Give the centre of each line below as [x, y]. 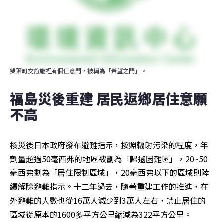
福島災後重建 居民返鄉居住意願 [109, 98]
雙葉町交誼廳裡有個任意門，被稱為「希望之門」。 [78, 71]
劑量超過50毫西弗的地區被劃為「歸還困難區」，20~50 [109, 159]
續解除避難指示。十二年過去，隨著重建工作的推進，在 [109, 187]
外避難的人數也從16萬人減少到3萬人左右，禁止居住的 [108, 200]
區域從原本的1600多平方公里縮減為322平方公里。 [101, 214]
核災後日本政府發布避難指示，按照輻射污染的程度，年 [109, 145]
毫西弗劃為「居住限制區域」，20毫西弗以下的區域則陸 [110, 173]
